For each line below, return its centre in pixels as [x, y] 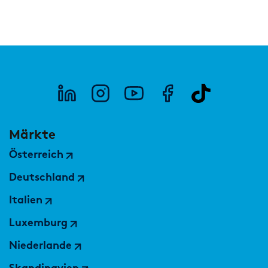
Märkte [32, 135]
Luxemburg [39, 224]
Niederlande [41, 246]
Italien [26, 201]
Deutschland [42, 178]
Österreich [36, 156]
